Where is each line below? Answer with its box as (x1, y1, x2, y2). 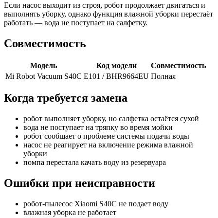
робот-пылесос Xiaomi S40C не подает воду (23, 200, 168, 208)
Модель (30, 61, 57, 70)
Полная (151, 72, 176, 80)
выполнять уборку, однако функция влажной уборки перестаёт (4, 9, 213, 18)
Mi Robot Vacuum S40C (5, 72, 82, 80)
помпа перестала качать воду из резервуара (23, 158, 166, 167)
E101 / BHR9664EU (84, 72, 149, 80)
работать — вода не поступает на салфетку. (4, 18, 147, 27)
